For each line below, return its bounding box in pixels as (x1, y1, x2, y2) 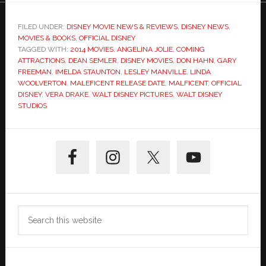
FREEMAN (17, 68, 52, 77)
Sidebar (5, 150, 72, 171)
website (17, 237, 52, 249)
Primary (5, 128, 72, 150)
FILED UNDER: (17, 23, 66, 31)
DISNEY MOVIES (120, 56, 173, 65)
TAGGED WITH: (17, 45, 70, 54)
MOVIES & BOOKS (17, 34, 75, 43)
